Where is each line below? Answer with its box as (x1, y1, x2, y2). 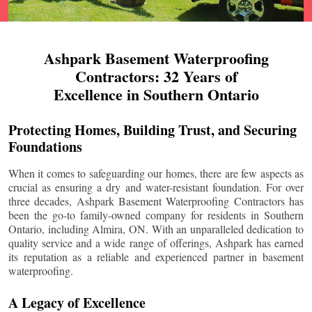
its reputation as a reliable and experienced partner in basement (8, 249, 304, 265)
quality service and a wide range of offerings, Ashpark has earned (8, 235, 304, 251)
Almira (92, 221, 123, 237)
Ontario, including (8, 221, 93, 237)
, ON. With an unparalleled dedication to (123, 221, 304, 237)
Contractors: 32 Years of (75, 65, 237, 88)
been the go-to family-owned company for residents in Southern (8, 208, 304, 223)
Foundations (8, 136, 82, 157)
